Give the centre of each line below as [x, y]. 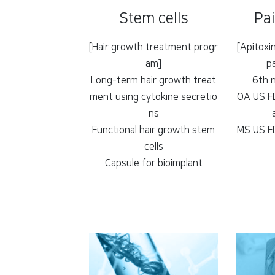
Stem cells [153, 19]
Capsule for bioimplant [153, 164]
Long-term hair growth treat [153, 81]
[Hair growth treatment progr [153, 48]
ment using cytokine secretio [153, 97]
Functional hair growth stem [153, 130]
